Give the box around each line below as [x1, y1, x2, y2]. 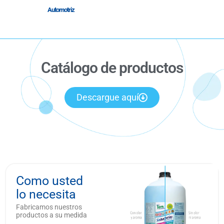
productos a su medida [16, 211, 87, 219]
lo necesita [16, 187, 76, 202]
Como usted [16, 173, 83, 188]
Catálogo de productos [41, 59, 183, 77]
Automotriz [47, 6, 74, 14]
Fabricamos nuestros [16, 203, 82, 211]
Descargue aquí [76, 92, 138, 103]
